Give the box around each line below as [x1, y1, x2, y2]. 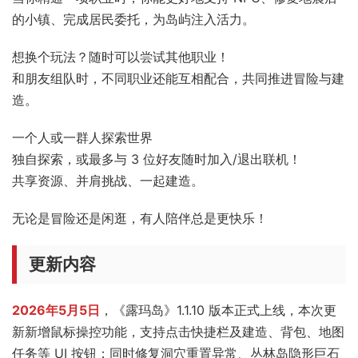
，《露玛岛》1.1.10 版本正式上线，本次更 [100, 301, 336, 318]
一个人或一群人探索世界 [12, 129, 153, 145]
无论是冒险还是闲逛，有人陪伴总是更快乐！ [12, 209, 268, 226]
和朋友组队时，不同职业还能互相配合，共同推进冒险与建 [12, 70, 344, 86]
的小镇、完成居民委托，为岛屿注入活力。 [12, 10, 255, 27]
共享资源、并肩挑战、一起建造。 [12, 172, 204, 189]
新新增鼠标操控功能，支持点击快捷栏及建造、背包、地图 [12, 323, 344, 340]
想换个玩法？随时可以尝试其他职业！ [12, 48, 229, 65]
